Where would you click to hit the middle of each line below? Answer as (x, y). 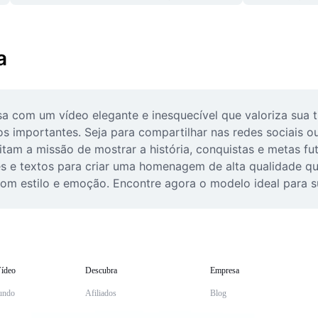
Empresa (225, 270)
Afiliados (101, 293)
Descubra (101, 270)
